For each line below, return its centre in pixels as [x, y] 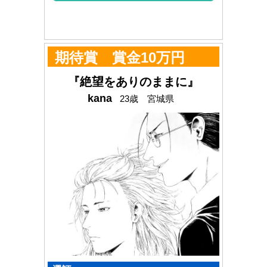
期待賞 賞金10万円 [120, 58]
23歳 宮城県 [147, 99]
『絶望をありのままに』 [133, 82]
